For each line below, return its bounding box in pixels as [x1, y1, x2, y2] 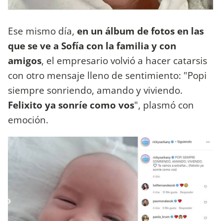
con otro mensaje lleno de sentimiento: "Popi [8, 68, 207, 82]
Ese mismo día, [8, 24, 77, 37]
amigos [8, 53, 41, 67]
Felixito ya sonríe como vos [8, 98, 134, 111]
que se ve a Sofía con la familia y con [8, 38, 176, 52]
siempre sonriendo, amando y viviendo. [8, 83, 183, 97]
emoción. [8, 112, 48, 126]
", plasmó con [134, 98, 194, 111]
